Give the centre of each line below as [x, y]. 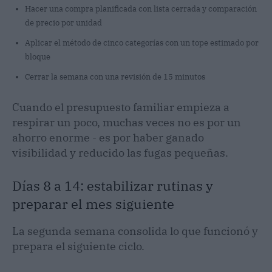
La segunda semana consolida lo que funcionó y [135, 231]
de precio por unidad [63, 22]
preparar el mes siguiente [93, 203]
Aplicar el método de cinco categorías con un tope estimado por [142, 42]
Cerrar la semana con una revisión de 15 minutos [115, 76]
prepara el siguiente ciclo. [78, 246]
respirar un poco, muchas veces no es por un [127, 122]
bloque [38, 56]
